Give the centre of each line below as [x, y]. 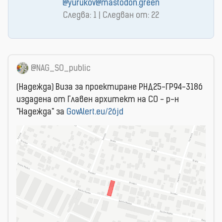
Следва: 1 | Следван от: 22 [111, 16]
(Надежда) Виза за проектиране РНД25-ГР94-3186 [110, 87]
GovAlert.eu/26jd [95, 112]
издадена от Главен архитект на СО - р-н [98, 100]
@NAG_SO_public [61, 69]
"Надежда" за [41, 112]
